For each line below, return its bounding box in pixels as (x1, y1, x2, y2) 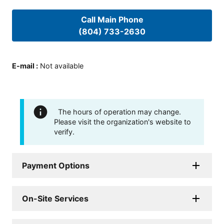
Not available (40, 61, 83, 70)
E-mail (12, 61, 34, 70)
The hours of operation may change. (58, 107, 181, 116)
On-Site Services (22, 193, 88, 203)
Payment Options (22, 160, 89, 170)
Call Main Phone (80, 14, 143, 24)
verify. (54, 127, 74, 136)
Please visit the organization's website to (54, 117, 191, 126)
